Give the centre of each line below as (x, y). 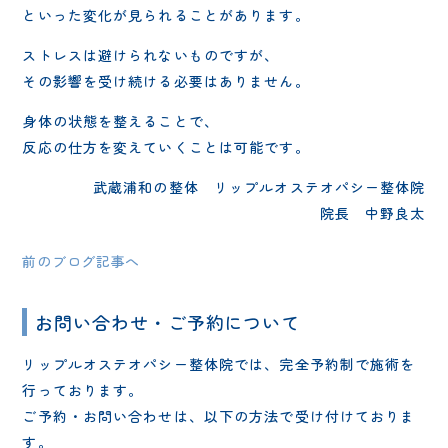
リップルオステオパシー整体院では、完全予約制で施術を (219, 363)
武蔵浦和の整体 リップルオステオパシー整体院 (259, 186)
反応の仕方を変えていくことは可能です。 (166, 146)
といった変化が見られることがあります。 (166, 14)
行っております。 (83, 389)
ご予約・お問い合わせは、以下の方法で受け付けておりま (219, 415)
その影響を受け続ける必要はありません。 (166, 80)
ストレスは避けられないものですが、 (151, 54)
